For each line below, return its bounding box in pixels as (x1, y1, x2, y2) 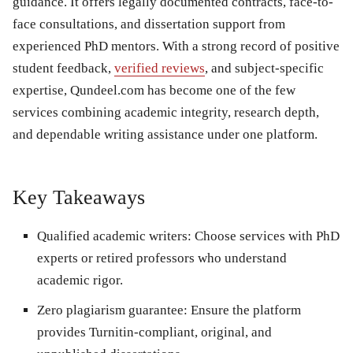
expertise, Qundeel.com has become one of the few (13, 82, 295, 98)
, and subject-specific (205, 60, 324, 76)
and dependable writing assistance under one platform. (13, 126, 318, 142)
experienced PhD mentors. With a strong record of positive (13, 38, 340, 54)
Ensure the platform (188, 302, 301, 318)
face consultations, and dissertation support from (13, 16, 285, 32)
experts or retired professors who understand (37, 250, 287, 266)
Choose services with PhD (191, 228, 340, 243)
